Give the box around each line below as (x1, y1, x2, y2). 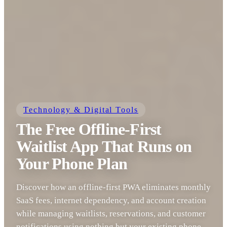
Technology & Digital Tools (23, 105, 138, 115)
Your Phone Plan (16, 155, 127, 173)
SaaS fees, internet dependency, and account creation (16, 196, 206, 205)
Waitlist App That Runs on (16, 137, 192, 156)
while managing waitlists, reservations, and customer (16, 209, 206, 218)
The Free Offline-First (16, 120, 162, 139)
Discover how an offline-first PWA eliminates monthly (16, 182, 211, 192)
